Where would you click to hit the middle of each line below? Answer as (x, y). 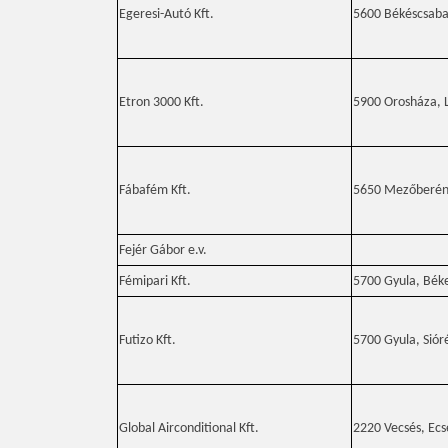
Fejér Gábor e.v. (163, 250)
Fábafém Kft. (155, 190)
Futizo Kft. (147, 340)
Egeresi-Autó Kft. (166, 14)
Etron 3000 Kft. (161, 102)
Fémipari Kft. (155, 281)
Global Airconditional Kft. (189, 428)
